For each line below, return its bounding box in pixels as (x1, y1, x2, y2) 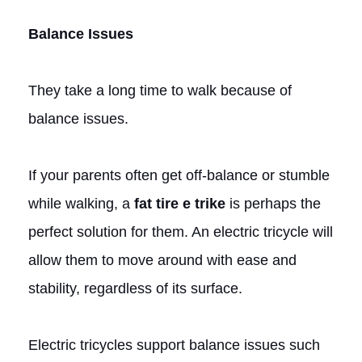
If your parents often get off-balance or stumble (28, 166, 330, 183)
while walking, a (28, 195, 134, 212)
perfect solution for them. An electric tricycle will (28, 223, 333, 240)
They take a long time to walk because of (28, 82, 292, 99)
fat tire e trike (134, 195, 225, 212)
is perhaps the (225, 195, 321, 212)
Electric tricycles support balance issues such (28, 336, 320, 353)
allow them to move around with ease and (28, 251, 297, 268)
